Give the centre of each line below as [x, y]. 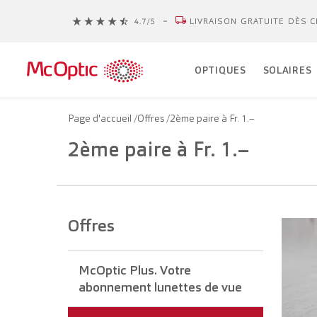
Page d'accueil [101, 118]
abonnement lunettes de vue [160, 287]
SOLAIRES [287, 70]
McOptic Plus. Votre [135, 270]
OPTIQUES [220, 70]
